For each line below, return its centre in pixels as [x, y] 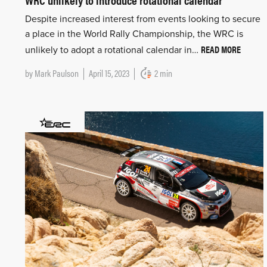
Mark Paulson [57, 73]
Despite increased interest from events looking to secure [143, 19]
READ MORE [221, 49]
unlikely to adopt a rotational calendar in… [113, 50]
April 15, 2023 [109, 73]
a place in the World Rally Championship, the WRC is [134, 34]
